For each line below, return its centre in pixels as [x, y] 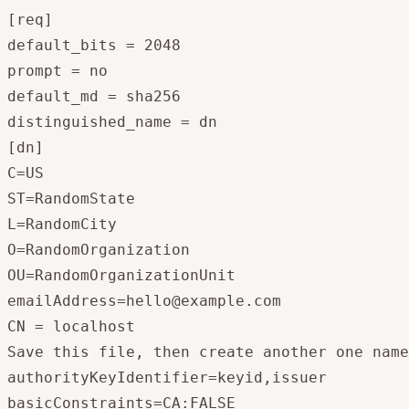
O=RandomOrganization [99, 249]
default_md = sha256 [94, 96]
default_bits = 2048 [94, 45]
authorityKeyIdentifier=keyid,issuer [167, 377]
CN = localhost [71, 326]
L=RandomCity [62, 224]
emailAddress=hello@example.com [144, 300]
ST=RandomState [71, 198]
